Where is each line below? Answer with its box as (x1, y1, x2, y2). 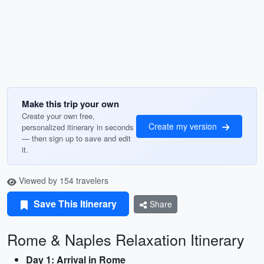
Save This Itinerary (31, 197, 117, 210)
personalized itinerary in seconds (22, 121, 134, 133)
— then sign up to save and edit (22, 133, 131, 144)
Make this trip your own (22, 97, 119, 110)
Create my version (148, 120, 219, 132)
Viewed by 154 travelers (16, 174, 108, 186)
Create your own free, (22, 110, 95, 121)
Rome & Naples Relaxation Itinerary (7, 229, 245, 250)
